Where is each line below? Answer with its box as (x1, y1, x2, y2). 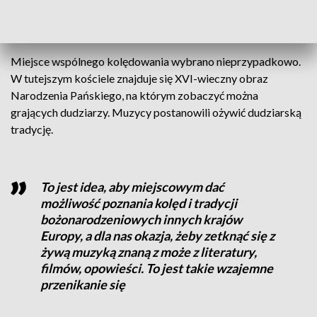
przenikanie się (40, 277, 125, 292)
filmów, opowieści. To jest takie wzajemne (40, 260, 273, 276)
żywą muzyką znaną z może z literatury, (40, 244, 257, 260)
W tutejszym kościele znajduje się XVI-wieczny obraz (11, 71, 268, 85)
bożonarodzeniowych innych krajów (40, 212, 242, 227)
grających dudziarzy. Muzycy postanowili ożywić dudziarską (11, 105, 301, 119)
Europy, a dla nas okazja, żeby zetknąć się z (40, 228, 275, 243)
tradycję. (11, 122, 53, 136)
